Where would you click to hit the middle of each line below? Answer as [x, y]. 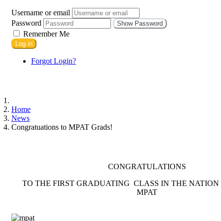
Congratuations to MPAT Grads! [62, 127]
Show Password [140, 23]
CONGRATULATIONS [147, 166]
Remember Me [45, 34]
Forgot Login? [54, 61]
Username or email [41, 12]
